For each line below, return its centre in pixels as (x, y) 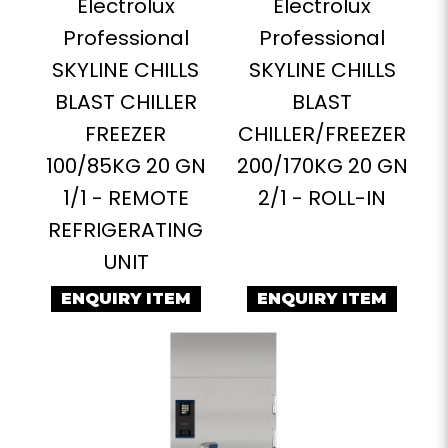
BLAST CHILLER (125, 102)
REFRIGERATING (126, 230)
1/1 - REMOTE (125, 198)
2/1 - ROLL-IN (322, 198)
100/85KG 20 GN (125, 166)
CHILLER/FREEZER (322, 134)
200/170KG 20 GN (322, 166)
